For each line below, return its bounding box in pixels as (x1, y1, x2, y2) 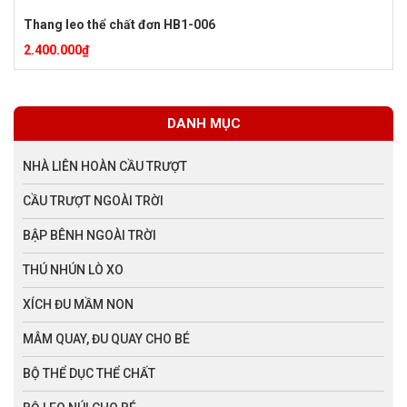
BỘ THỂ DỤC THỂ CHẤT (23, 365, 155, 381)
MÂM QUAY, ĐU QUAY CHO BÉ (23, 331, 190, 346)
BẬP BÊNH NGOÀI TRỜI (23, 227, 156, 243)
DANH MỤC (166, 114, 241, 132)
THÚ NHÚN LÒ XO (23, 262, 124, 277)
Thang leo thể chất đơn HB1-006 (24, 16, 215, 32)
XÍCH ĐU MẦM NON (23, 296, 134, 312)
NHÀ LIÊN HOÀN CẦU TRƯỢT (23, 158, 187, 174)
